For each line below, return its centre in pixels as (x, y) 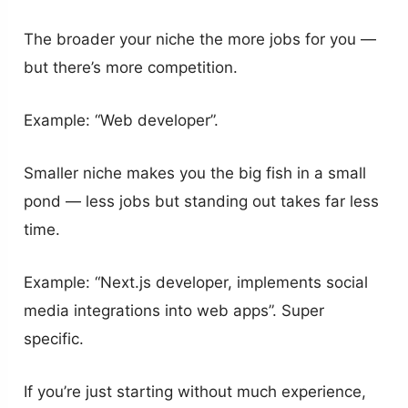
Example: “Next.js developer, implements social (196, 283)
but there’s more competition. (131, 67)
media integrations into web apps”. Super (174, 311)
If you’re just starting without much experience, (195, 392)
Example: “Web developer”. (122, 120)
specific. (54, 339)
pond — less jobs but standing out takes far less (202, 201)
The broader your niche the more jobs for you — (200, 39)
